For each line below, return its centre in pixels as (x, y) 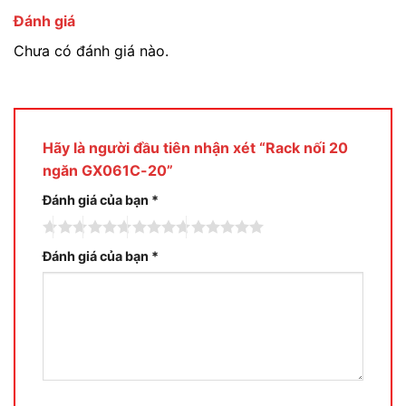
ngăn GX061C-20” (108, 171)
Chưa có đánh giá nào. (91, 50)
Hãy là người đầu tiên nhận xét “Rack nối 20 (195, 148)
